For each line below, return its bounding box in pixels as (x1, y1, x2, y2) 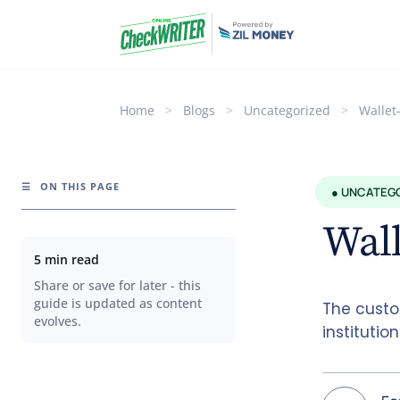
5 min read (34, 250, 99, 268)
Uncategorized (244, 102, 331, 119)
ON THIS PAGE (37, 179, 120, 193)
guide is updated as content (34, 295, 202, 312)
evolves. (34, 312, 81, 329)
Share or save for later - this (34, 277, 201, 294)
